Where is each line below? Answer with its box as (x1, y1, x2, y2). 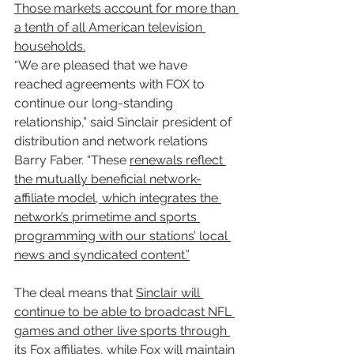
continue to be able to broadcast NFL (14, 303, 235, 319)
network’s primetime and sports (14, 209, 200, 224)
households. (14, 38, 85, 54)
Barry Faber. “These (14, 152, 130, 168)
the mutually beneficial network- (14, 171, 201, 186)
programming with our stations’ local (14, 228, 231, 243)
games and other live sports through (14, 322, 230, 338)
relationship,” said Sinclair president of (14, 114, 235, 130)
